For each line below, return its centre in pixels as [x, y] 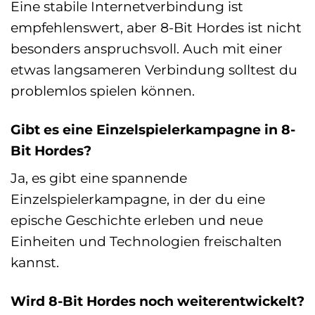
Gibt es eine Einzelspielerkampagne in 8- [153, 129]
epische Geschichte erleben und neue [137, 220]
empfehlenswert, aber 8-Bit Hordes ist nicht [156, 27]
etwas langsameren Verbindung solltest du [154, 69]
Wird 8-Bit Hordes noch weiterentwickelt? [157, 301]
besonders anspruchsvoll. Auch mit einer [147, 48]
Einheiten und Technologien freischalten [146, 242]
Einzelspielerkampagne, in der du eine [138, 199]
